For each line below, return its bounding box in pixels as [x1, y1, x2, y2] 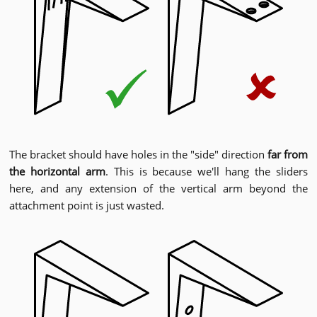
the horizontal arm [9, 164, 105, 179]
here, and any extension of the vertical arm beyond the [9, 181, 308, 196]
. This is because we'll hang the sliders [105, 164, 309, 179]
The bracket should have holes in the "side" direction [9, 147, 267, 162]
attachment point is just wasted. [9, 198, 164, 213]
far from [267, 147, 308, 162]
